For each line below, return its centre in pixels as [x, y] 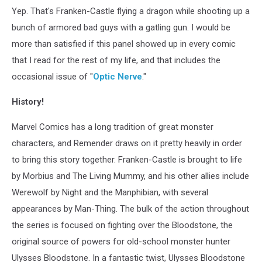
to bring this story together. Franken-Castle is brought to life [127, 160]
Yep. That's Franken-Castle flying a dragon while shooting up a [131, 11]
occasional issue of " [52, 77]
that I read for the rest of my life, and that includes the [116, 60]
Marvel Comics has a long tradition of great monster [113, 127]
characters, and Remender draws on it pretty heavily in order [127, 143]
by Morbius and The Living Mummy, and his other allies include [130, 176]
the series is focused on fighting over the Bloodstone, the [122, 225]
